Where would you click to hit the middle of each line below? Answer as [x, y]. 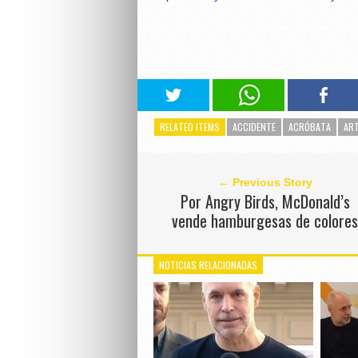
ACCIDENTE [254, 127]
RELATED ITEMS [190, 127]
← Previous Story [265, 183]
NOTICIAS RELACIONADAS [208, 265]
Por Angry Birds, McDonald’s [265, 202]
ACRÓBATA [310, 127]
